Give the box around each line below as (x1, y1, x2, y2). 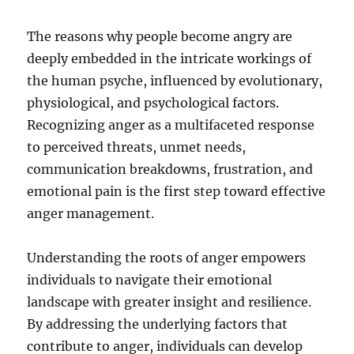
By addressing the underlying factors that (27, 316, 288, 333)
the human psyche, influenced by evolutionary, (27, 73, 323, 89)
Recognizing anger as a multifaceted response (27, 117, 315, 134)
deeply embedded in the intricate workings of (27, 51, 312, 67)
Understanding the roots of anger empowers (27, 250, 307, 266)
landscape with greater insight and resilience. (27, 294, 312, 311)
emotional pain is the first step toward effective (27, 183, 326, 200)
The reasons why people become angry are (27, 28, 293, 45)
